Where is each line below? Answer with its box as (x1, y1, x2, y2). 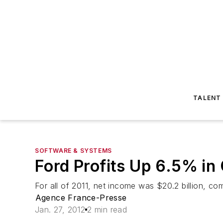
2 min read (87, 205, 127, 215)
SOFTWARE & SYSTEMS (35, 147, 112, 154)
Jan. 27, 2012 (35, 205, 86, 215)
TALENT (193, 94, 222, 102)
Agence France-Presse (35, 193, 127, 203)
